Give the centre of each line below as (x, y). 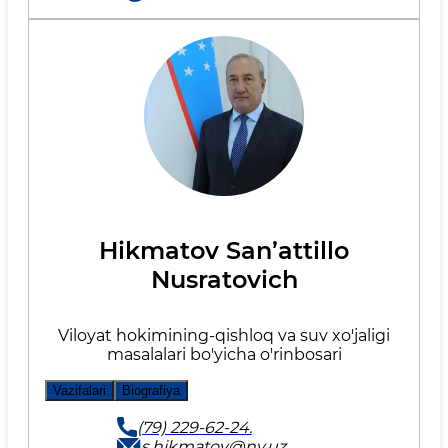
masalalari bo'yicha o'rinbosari (224, 354)
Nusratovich (224, 279)
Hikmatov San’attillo (224, 250)
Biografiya (151, 390)
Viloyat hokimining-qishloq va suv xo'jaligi (224, 335)
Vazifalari (79, 390)
